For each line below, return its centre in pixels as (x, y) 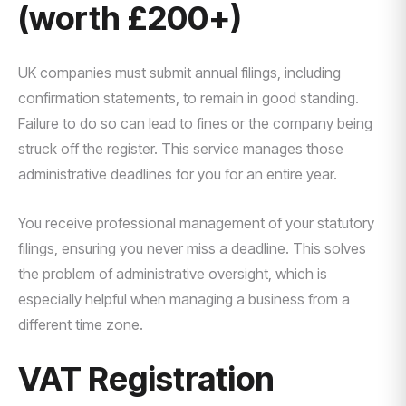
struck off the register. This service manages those (181, 149)
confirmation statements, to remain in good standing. (188, 98)
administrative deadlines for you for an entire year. (178, 174)
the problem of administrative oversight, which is (173, 274)
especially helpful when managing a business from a (184, 299)
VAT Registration (146, 379)
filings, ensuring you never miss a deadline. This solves (192, 248)
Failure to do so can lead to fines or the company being (195, 123)
